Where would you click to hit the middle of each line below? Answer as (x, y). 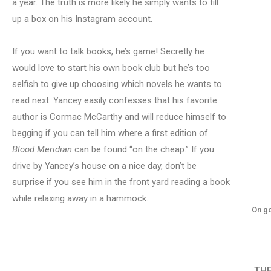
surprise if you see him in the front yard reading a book (121, 182)
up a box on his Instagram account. (82, 19)
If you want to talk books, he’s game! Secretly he (108, 51)
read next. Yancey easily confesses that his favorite (115, 100)
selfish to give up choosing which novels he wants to (117, 84)
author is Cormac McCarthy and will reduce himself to (119, 116)
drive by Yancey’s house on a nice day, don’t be (104, 165)
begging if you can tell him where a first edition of (110, 133)
